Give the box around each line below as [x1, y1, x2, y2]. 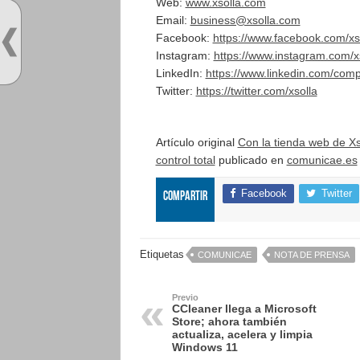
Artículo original [155, 136, 238, 149]
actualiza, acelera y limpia [171, 328, 313, 341]
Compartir [162, 190, 207, 203]
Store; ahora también [171, 315, 287, 328]
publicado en [215, 153, 287, 166]
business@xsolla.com [190, 14, 301, 27]
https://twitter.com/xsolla [195, 84, 317, 97]
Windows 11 [171, 341, 238, 354]
